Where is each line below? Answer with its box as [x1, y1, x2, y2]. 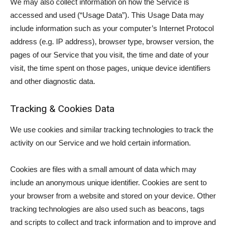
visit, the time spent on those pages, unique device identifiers [10, 64, 211, 72]
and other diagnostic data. [10, 77, 95, 85]
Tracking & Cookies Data [10, 103, 115, 115]
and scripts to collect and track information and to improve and [10, 218, 216, 226]
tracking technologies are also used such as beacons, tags [10, 205, 205, 213]
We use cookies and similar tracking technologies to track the [10, 125, 213, 134]
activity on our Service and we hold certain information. [10, 138, 191, 147]
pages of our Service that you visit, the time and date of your [10, 50, 209, 59]
